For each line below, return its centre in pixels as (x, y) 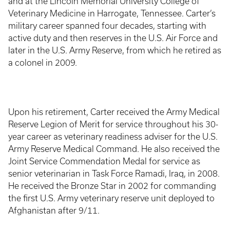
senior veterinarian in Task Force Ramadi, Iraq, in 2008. (114, 174)
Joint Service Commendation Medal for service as (104, 161)
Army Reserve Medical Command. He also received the (114, 149)
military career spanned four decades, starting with (107, 26)
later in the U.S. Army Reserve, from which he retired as (115, 50)
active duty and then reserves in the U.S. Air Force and (113, 38)
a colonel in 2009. (43, 63)
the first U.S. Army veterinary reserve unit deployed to (111, 198)
